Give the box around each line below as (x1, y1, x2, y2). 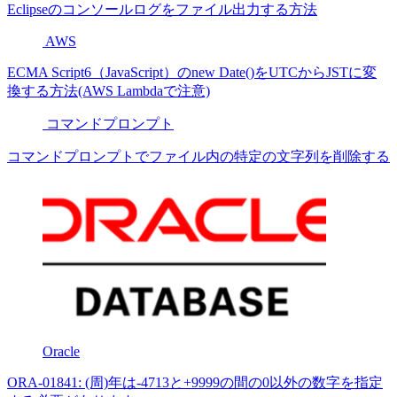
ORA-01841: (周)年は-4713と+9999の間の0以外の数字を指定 (7, 375, 383, 390)
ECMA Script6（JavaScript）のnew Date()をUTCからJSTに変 (7, 65, 377, 80)
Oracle (43, 344, 80, 359)
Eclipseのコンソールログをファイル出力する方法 (7, 2, 317, 17)
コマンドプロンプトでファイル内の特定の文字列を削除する (7, 149, 390, 164)
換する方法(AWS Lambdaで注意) (7, 83, 210, 98)
